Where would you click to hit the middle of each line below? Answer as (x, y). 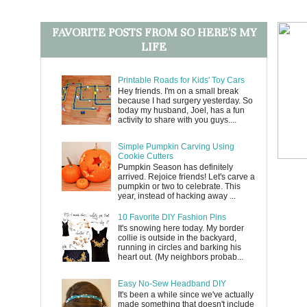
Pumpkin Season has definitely (175, 168)
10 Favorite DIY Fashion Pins (172, 218)
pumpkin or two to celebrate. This (179, 187)
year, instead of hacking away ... (176, 196)
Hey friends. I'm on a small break (178, 91)
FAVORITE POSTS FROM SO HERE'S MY (154, 32)
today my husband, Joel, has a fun (181, 111)
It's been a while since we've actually (185, 295)
